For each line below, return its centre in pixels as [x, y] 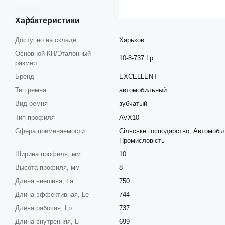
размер [26, 63]
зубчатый [133, 103]
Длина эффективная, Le [52, 194]
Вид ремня [31, 103]
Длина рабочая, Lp [43, 208]
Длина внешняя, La [44, 181]
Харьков [132, 40]
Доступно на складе [46, 40]
